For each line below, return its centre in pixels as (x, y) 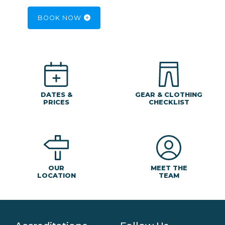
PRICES (56, 102)
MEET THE (169, 168)
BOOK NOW (60, 18)
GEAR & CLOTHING (169, 95)
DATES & (56, 95)
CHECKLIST (169, 102)
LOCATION (56, 176)
